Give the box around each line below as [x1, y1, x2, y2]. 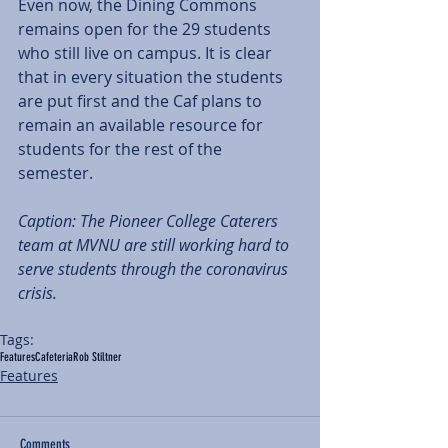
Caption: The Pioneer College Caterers [18, 209, 282, 232]
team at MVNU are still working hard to [18, 233, 293, 256]
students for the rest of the [18, 137, 226, 160]
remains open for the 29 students [18, 17, 275, 40]
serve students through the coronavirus [18, 257, 292, 280]
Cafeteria [35, 349, 73, 364]
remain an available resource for [18, 113, 267, 136]
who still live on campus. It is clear [18, 41, 276, 64]
